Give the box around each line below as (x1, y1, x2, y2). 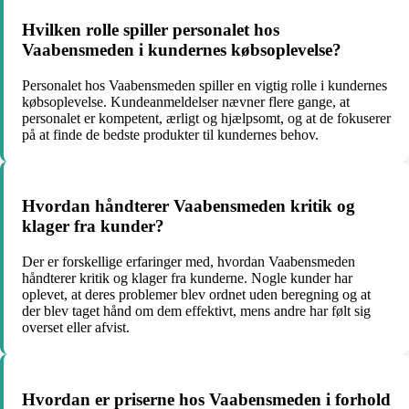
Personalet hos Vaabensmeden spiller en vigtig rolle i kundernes (22, 77, 387, 93)
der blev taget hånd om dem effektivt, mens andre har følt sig (22, 302, 371, 319)
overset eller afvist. (22, 319, 130, 335)
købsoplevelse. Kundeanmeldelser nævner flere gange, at (22, 93, 350, 110)
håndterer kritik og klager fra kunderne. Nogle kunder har (22, 269, 352, 286)
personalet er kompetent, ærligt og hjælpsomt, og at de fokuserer (22, 110, 391, 126)
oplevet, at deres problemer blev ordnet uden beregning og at (22, 286, 371, 302)
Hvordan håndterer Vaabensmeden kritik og (22, 196, 355, 216)
